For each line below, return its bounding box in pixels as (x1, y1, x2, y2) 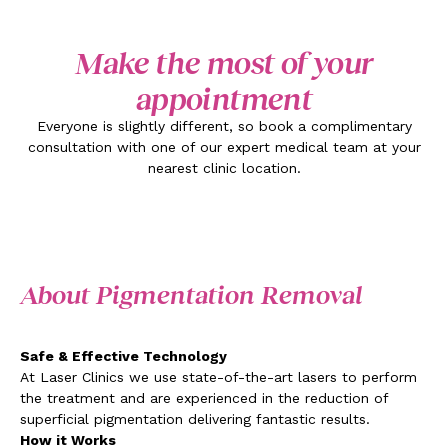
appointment (135, 80, 313, 116)
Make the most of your (75, 44, 373, 80)
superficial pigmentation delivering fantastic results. (20, 411, 370, 427)
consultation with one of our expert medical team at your (27, 139, 421, 155)
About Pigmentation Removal (20, 279, 363, 309)
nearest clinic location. (147, 160, 301, 176)
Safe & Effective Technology (20, 348, 227, 364)
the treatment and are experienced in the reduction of (20, 390, 388, 406)
